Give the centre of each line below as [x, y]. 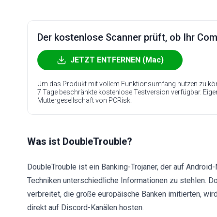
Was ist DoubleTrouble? [80, 141]
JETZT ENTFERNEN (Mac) [117, 60]
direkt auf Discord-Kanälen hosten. [85, 208]
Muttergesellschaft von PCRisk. [85, 100]
